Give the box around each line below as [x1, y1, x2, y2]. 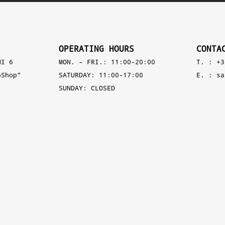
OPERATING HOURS [58, 43, 134, 54]
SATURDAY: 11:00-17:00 [58, 70, 143, 79]
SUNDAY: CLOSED [58, 83, 115, 92]
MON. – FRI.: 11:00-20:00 [58, 57, 155, 66]
